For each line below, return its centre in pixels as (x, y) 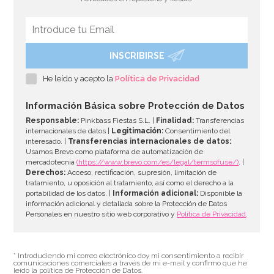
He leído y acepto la (79, 78)
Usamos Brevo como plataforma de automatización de (115, 151)
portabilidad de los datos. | (69, 193)
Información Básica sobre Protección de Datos (135, 106)
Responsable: (53, 120)
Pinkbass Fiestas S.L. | (118, 120)
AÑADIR (141, 149)
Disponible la (220, 193)
